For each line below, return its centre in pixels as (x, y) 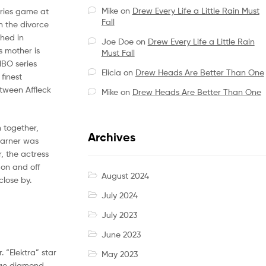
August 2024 (125, 176)
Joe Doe (117, 41)
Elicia (111, 72)
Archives (112, 137)
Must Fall (118, 52)
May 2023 (119, 254)
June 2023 (121, 235)
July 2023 (119, 215)
